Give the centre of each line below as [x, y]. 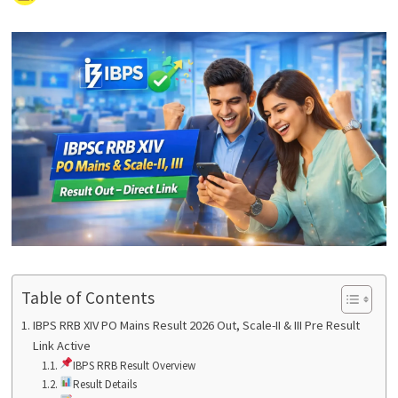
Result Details [104, 384]
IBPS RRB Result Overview [134, 365]
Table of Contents [88, 297]
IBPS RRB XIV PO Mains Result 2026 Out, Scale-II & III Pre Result [196, 325]
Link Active [61, 345]
